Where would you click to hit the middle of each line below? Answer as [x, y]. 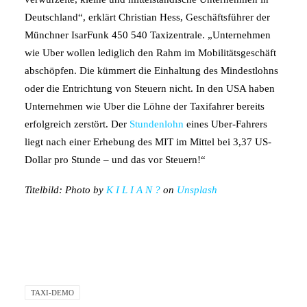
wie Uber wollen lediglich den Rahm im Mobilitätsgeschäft [150, 53]
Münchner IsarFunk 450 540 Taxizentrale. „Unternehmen [148, 35]
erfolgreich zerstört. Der [77, 124]
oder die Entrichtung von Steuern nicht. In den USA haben [150, 88]
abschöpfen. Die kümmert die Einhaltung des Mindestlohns [151, 71]
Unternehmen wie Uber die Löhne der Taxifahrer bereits [145, 106]
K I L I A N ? [133, 190]
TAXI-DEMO [52, 293]
